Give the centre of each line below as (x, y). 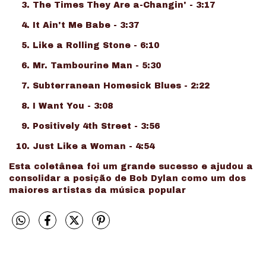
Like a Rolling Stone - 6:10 (96, 45)
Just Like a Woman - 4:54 (94, 146)
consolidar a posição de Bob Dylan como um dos (127, 178)
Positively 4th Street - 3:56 (96, 126)
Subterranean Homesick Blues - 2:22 (121, 85)
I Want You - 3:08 (73, 106)
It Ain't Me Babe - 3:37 (86, 25)
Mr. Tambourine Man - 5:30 (97, 65)
